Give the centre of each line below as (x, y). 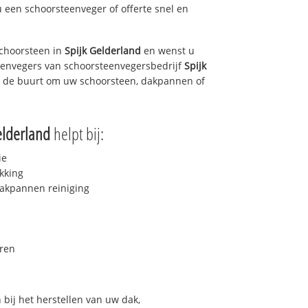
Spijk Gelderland (103, 50)
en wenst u (168, 50)
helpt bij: (77, 134)
